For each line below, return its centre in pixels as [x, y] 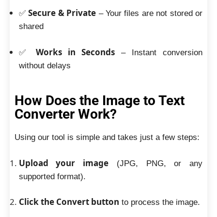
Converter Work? [66, 114]
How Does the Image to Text [100, 101]
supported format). [52, 176]
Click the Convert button [69, 202]
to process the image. [159, 202]
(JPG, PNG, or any [155, 163]
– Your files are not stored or [149, 13]
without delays [45, 65]
